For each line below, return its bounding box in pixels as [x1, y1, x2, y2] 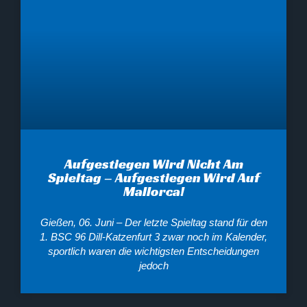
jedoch [138, 260, 169, 272]
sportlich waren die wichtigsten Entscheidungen [48, 245, 259, 258]
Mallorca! [123, 182, 184, 201]
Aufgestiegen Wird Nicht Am [64, 155, 243, 173]
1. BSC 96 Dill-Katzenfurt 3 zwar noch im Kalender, [40, 231, 267, 243]
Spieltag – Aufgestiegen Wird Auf [47, 169, 260, 187]
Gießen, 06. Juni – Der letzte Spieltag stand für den [40, 217, 267, 229]
